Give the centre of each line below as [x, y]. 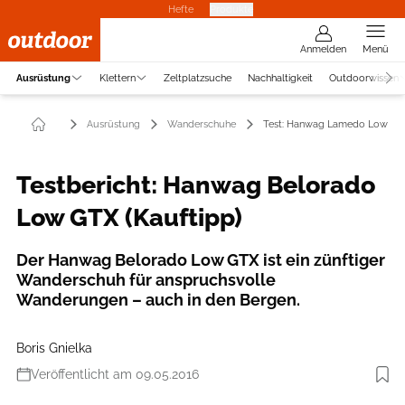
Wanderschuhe [202, 123]
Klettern [117, 77]
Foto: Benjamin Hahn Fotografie [317, 384]
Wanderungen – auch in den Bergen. [158, 300]
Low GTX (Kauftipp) [129, 217]
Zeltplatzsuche [198, 77]
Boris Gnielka [54, 348]
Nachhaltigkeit [280, 77]
